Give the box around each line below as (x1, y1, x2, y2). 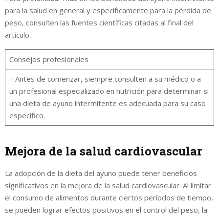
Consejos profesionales (9, 54, 88, 64)
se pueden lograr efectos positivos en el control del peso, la (5, 204, 207, 215)
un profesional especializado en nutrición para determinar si (9, 86, 209, 96)
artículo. (5, 29, 31, 40)
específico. (9, 110, 45, 120)
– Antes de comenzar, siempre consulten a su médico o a (9, 73, 201, 84)
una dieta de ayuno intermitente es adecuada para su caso (9, 98, 206, 108)
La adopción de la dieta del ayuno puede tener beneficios (5, 168, 197, 178)
